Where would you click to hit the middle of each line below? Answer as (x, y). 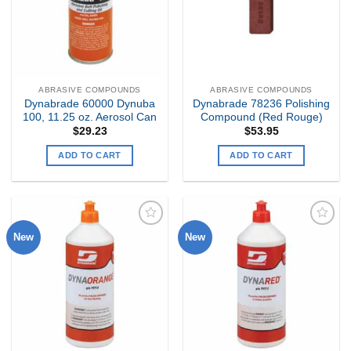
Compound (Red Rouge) (261, 117)
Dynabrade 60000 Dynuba (90, 103)
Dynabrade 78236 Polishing (261, 103)
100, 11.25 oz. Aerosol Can (90, 117)
